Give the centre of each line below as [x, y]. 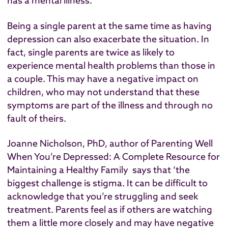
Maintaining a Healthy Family [68, 170]
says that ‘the [159, 170]
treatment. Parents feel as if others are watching [110, 210]
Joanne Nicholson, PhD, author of [79, 144]
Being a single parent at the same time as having [109, 25]
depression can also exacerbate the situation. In [108, 39]
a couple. [26, 78]
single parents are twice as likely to [101, 52]
